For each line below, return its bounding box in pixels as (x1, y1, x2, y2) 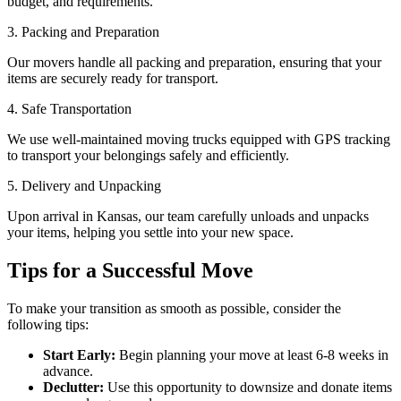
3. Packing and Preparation (7, 23, 159, 39)
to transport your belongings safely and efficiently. (7, 147, 289, 163)
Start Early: (43, 346, 115, 363)
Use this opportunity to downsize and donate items (104, 379, 392, 395)
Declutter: (43, 379, 104, 395)
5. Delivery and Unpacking (7, 177, 161, 193)
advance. (43, 363, 93, 379)
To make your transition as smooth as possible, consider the (7, 300, 341, 316)
